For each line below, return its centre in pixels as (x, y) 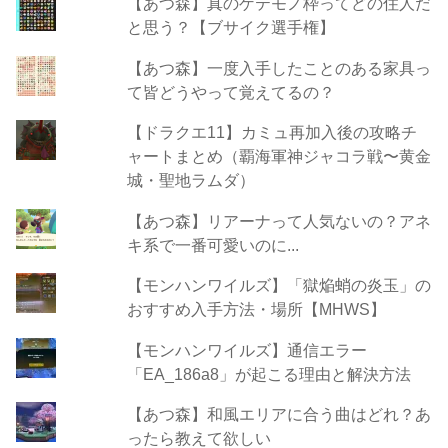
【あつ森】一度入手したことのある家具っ (278, 67)
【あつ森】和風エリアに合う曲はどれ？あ (278, 414)
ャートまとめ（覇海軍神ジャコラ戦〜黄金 (278, 156)
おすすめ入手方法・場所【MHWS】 (256, 309)
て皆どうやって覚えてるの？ (230, 91)
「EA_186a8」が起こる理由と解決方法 (268, 373)
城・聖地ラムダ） (190, 180)
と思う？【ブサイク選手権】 (230, 27)
